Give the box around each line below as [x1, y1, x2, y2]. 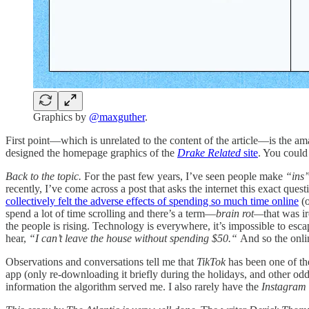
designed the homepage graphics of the [6, 146, 177, 159]
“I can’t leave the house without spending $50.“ [29, 232, 240, 244]
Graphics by [33, 110, 89, 123]
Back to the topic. [6, 170, 81, 182]
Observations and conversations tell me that [6, 255, 197, 268]
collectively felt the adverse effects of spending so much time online [6, 195, 299, 207]
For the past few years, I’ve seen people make [81, 170, 286, 182]
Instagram [261, 280, 306, 292]
